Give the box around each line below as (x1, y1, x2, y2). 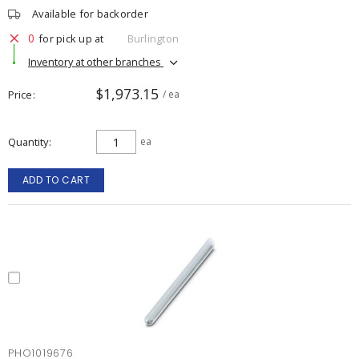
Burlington (127, 30, 179, 46)
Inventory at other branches (28, 54, 163, 69)
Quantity (8, 135, 48, 149)
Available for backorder (32, 6, 148, 21)
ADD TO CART (22, 173, 91, 187)
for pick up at (38, 30, 104, 46)
